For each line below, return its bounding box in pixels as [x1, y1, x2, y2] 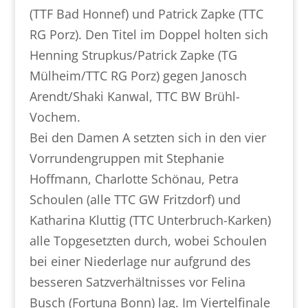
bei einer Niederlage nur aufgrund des [29, 253, 251, 269]
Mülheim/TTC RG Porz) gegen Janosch [29, 67, 247, 84]
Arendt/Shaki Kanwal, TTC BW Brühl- [29, 88, 240, 104]
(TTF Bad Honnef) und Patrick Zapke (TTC [29, 5, 263, 22]
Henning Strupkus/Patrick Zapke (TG [29, 47, 237, 63]
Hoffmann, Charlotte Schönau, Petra [29, 170, 239, 187]
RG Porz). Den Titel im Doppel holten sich [29, 26, 268, 43]
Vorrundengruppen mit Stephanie [29, 150, 224, 166]
